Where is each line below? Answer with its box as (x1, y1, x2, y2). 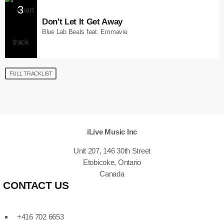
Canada (99, 169, 124, 178)
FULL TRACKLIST (9, 70, 52, 76)
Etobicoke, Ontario (82, 158, 141, 166)
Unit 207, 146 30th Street (73, 146, 151, 155)
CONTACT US (3, 179, 69, 192)
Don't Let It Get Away (42, 16, 123, 26)
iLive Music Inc (87, 127, 137, 136)
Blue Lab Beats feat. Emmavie (42, 28, 127, 36)
